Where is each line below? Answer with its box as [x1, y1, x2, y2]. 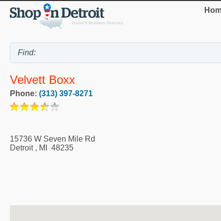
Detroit [10, 143, 33, 152]
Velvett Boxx [10, 73, 75, 86]
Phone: [10, 89, 39, 98]
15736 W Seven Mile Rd [10, 134, 95, 143]
